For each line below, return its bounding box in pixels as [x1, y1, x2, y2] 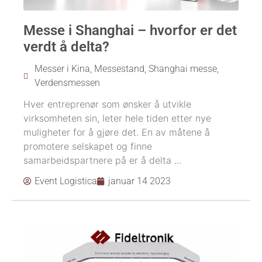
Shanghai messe [149, 63, 217, 74]
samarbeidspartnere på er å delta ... [23, 154, 181, 166]
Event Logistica [35, 175, 97, 187]
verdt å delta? [23, 38, 109, 55]
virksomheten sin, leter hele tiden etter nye [23, 112, 211, 124]
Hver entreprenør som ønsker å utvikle [23, 98, 191, 110]
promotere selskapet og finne [23, 140, 152, 152]
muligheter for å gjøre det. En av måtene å [23, 126, 210, 138]
